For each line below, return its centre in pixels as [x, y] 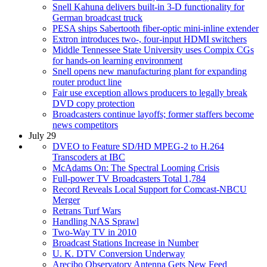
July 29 [42, 135]
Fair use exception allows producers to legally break [150, 92]
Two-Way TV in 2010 [94, 232]
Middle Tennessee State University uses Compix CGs [153, 49]
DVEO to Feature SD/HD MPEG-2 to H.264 [138, 146]
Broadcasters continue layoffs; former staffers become [153, 114]
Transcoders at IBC [89, 157]
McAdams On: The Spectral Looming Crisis [136, 167]
